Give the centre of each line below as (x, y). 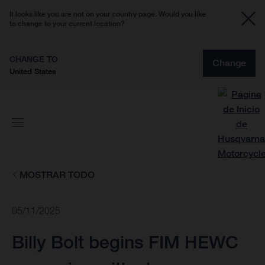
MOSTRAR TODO (57, 175)
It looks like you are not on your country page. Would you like (108, 14)
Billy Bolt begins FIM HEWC (125, 242)
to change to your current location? (67, 23)
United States (33, 71)
